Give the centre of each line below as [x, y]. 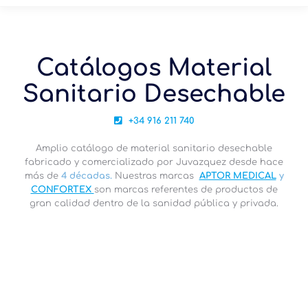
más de [43, 176]
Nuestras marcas [154, 176]
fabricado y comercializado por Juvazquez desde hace [154, 162]
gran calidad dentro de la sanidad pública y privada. [154, 203]
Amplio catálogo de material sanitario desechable [154, 148]
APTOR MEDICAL [238, 176]
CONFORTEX [62, 190]
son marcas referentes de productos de [186, 190]
